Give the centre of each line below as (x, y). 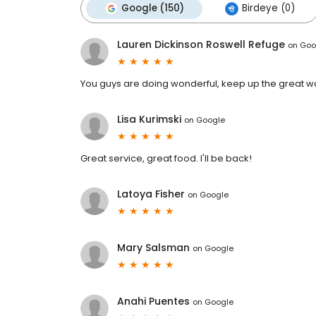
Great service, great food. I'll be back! (166, 159)
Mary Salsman (153, 248)
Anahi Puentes (153, 302)
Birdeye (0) (268, 8)
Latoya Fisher (151, 194)
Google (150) (153, 8)
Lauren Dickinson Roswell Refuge (201, 45)
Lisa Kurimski (149, 120)
